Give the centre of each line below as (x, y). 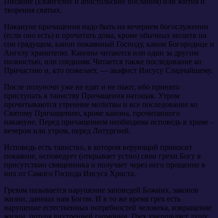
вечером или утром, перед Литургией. (67, 130)
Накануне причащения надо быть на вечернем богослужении (106, 26)
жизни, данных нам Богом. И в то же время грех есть (92, 199)
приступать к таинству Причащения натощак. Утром (92, 95)
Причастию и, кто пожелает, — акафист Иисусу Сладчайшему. (108, 70)
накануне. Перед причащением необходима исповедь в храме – (109, 122)
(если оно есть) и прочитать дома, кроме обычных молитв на (105, 35)
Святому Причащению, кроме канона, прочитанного (92, 113)
